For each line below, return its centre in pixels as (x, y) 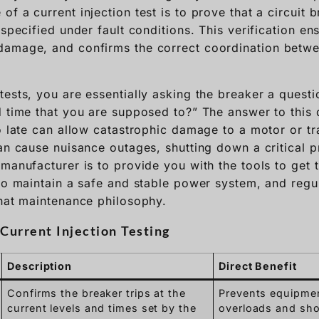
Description (40, 266)
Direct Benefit (258, 266)
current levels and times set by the (102, 308)
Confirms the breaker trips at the (96, 293)
